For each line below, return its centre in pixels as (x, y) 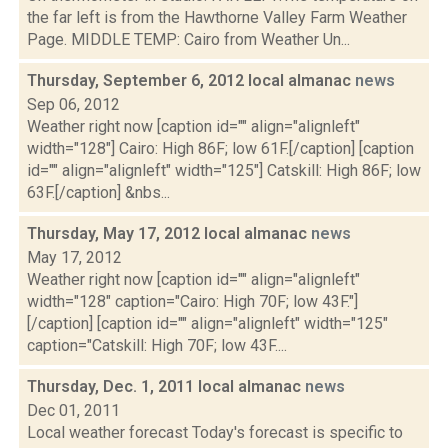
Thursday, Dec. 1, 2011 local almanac (166, 386)
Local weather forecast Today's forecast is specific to (215, 432)
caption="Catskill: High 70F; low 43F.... (157, 345)
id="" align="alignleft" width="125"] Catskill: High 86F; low (224, 170)
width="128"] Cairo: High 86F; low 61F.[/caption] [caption (220, 148)
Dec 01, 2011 (73, 410)
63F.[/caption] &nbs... (98, 192)
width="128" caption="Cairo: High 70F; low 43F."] (192, 301)
